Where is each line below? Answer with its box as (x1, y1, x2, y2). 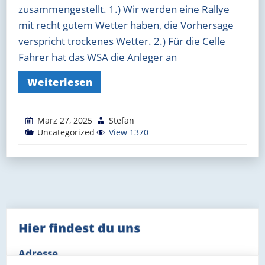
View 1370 (106, 126, 148, 138)
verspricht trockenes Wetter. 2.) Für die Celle (18, 34, 225, 48)
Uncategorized (37, 126, 95, 138)
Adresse (18, 246, 58, 260)
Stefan (109, 114, 134, 126)
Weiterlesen (27, 75, 92, 89)
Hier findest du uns (18, 219, 140, 236)
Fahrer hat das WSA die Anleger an (18, 50, 177, 64)
